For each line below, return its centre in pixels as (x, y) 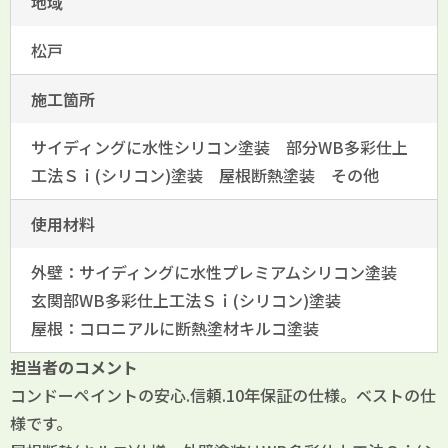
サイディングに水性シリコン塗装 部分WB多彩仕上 (219, 147)
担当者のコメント (74, 367)
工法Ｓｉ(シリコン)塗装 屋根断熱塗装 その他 (205, 175)
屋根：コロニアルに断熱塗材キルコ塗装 (175, 328)
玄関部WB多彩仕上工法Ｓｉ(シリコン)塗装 (186, 300)
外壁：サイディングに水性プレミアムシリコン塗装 (222, 272)
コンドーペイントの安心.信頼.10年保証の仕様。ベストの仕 (223, 395)
